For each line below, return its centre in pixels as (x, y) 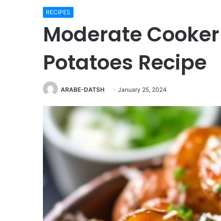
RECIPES (58, 12)
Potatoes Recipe (125, 62)
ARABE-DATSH (83, 90)
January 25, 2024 (142, 90)
